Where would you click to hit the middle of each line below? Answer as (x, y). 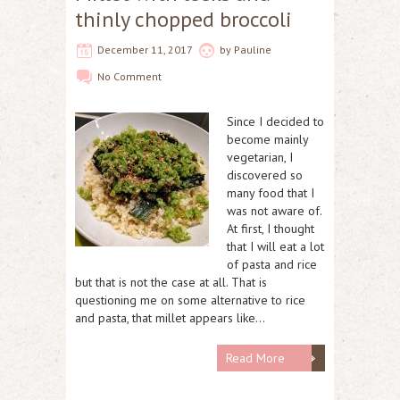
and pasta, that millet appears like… (170, 317)
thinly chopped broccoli (183, 19)
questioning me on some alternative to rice (190, 300)
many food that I (271, 192)
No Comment (129, 76)
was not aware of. (274, 210)
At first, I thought (271, 228)
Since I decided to (275, 121)
